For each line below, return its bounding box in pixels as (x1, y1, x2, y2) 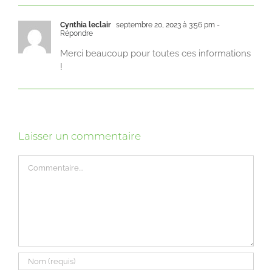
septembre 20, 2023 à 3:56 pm (114, 21, 215, 30)
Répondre (60, 29, 93, 38)
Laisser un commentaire (18, 129, 141, 143)
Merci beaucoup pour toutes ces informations (60, 48, 251, 59)
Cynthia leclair (60, 21, 111, 30)
